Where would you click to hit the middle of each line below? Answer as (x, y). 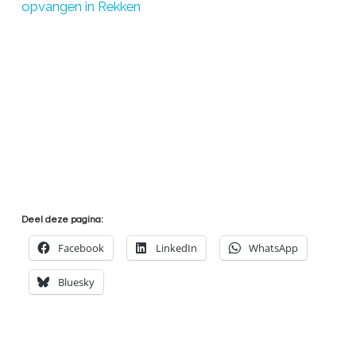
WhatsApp (273, 248)
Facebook (81, 248)
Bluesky (76, 282)
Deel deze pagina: (62, 219)
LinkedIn (176, 248)
